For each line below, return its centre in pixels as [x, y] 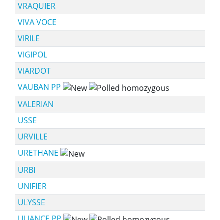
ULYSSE [31, 202]
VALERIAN [35, 104]
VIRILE [28, 38]
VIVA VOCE [37, 22]
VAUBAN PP [40, 87]
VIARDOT [34, 71]
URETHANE [39, 153]
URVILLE [32, 137]
